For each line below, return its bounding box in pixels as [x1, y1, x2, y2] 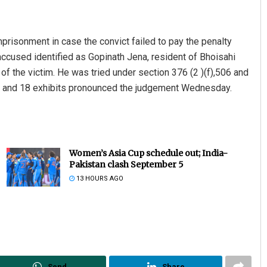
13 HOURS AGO [74, 175, 123, 183]
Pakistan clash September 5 [69, 159, 184, 170]
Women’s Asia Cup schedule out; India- [69, 148, 228, 159]
